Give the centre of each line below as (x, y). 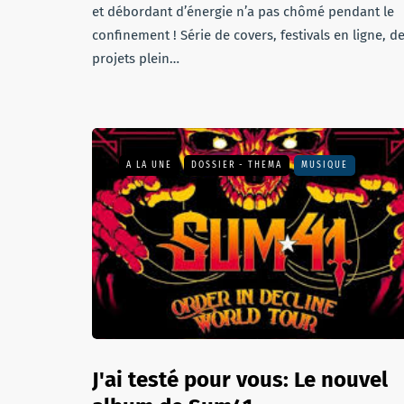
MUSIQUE (325, 165)
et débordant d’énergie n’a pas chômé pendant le (243, 12)
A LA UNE (149, 165)
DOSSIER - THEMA (237, 165)
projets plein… (136, 59)
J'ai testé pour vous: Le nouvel (240, 380)
